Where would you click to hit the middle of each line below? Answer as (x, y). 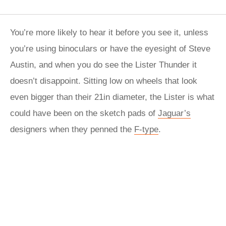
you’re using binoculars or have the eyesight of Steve (110, 49)
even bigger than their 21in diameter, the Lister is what (112, 97)
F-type (146, 129)
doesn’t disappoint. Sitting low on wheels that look (104, 81)
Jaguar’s (174, 113)
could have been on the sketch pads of (84, 113)
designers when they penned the (72, 129)
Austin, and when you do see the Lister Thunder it (103, 65)
